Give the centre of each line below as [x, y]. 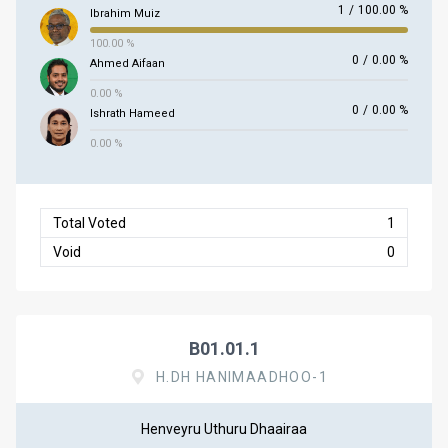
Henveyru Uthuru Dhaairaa [224, 429]
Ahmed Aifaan [127, 63]
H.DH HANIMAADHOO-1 [241, 377]
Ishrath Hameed [132, 113]
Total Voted [89, 223]
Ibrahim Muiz [125, 13]
